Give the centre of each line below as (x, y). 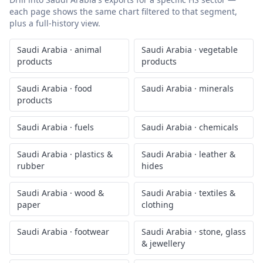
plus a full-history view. (55, 23)
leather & (217, 154)
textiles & (217, 193)
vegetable (218, 50)
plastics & (94, 154)
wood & (89, 193)
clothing (158, 205)
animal (88, 50)
